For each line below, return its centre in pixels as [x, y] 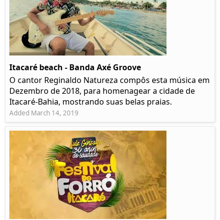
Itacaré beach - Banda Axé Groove [75, 68]
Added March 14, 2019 [44, 113]
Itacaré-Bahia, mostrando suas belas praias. [91, 102]
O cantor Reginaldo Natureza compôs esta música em [110, 80]
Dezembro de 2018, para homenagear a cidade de [102, 91]
